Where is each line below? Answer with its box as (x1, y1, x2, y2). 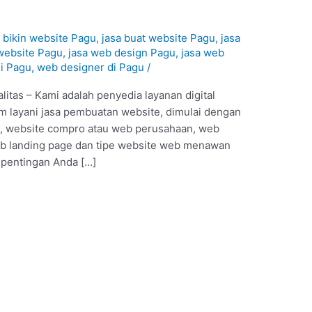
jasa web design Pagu (68, 45, 176, 59)
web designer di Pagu (37, 60, 145, 74)
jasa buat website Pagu (102, 31, 216, 45)
